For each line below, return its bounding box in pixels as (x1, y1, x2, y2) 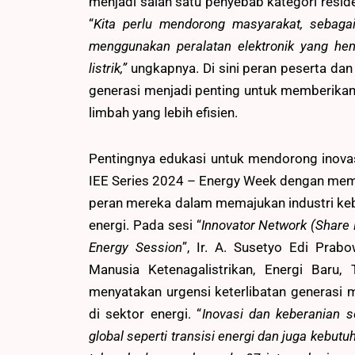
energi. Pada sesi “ (89, 216, 201, 233)
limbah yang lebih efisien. (89, 104, 238, 120)
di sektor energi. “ (89, 305, 202, 322)
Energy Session (89, 239, 182, 255)
